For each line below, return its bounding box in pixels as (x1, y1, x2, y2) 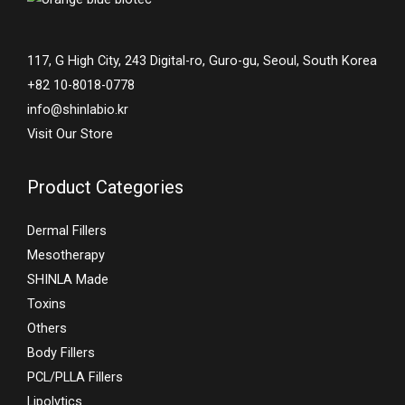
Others (27, 320, 67, 337)
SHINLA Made (27, 271, 108, 288)
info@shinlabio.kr (27, 101, 128, 118)
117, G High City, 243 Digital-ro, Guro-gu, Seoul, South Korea (27, 52, 377, 70)
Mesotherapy (27, 247, 105, 264)
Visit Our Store (27, 126, 113, 143)
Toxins (27, 296, 66, 313)
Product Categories (27, 176, 184, 199)
